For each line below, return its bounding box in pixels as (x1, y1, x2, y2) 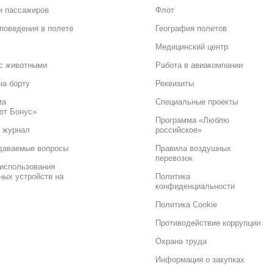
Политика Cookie (155, 199, 217, 209)
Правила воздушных (155, 143, 231, 153)
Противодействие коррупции (155, 218, 261, 228)
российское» (155, 125, 202, 135)
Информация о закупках (155, 254, 245, 264)
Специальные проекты (155, 97, 238, 106)
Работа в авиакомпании (155, 60, 243, 70)
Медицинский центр (155, 42, 228, 51)
